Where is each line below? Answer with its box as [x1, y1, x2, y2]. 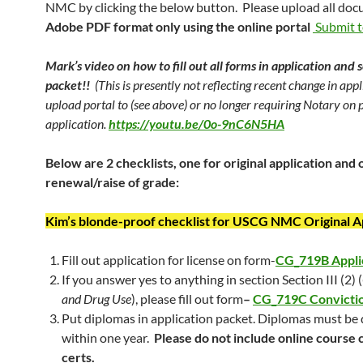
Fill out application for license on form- [62, 252, 275, 267]
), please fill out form [131, 291, 243, 306]
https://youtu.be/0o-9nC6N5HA [109, 116, 284, 131]
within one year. [62, 330, 154, 345]
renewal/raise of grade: [45, 174, 179, 190]
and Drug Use [62, 291, 131, 306]
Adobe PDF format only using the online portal [45, 19, 313, 34]
